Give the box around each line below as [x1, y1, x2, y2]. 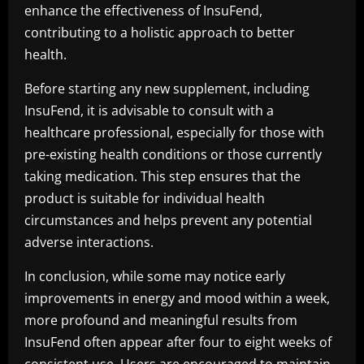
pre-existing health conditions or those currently [24, 145, 322, 163]
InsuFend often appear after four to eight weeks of [24, 333, 331, 351]
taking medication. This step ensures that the [24, 167, 301, 185]
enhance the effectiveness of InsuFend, [24, 2, 262, 19]
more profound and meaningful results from [24, 311, 297, 329]
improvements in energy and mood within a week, [24, 289, 330, 307]
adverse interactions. [24, 233, 154, 251]
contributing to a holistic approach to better [24, 24, 295, 41]
